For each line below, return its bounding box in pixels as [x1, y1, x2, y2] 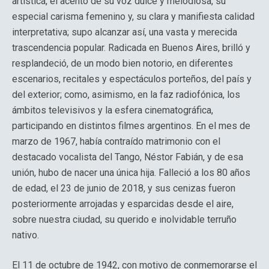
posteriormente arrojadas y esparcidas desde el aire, [12, 198, 234, 210]
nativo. [12, 229, 39, 241]
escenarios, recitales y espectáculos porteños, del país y [12, 73, 252, 85]
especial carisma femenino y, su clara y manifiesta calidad [12, 11, 255, 22]
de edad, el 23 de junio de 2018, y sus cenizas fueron [12, 183, 235, 194]
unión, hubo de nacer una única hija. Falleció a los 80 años [12, 167, 250, 178]
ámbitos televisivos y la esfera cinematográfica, [12, 104, 213, 116]
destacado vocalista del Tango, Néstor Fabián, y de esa [12, 151, 243, 163]
